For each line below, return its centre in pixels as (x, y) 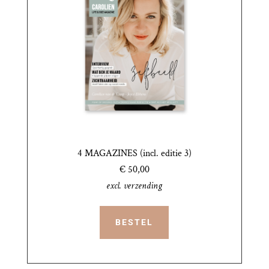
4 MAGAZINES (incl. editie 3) (134, 153)
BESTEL (134, 222)
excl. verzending (134, 186)
